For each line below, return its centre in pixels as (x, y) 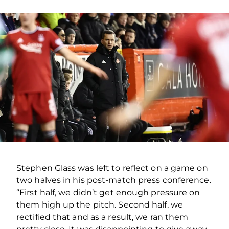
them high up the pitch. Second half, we (100, 204)
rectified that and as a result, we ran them (102, 217)
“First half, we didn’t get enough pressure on (108, 192)
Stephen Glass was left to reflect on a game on (112, 168)
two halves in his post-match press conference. (114, 180)
